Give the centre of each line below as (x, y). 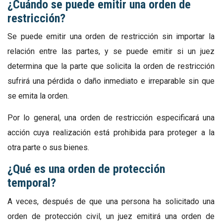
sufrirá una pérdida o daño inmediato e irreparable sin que (111, 81)
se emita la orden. (38, 96)
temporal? (32, 183)
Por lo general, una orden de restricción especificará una (111, 118)
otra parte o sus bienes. (48, 148)
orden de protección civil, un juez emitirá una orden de (111, 216)
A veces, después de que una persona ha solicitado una (111, 201)
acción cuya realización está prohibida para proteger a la (111, 133)
